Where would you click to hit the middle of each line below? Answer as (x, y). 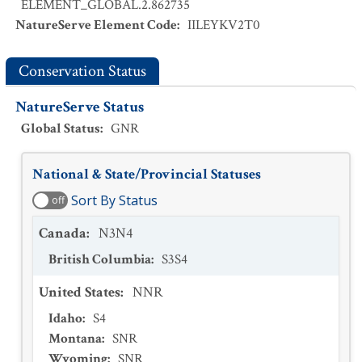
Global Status (61, 128)
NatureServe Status (80, 107)
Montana (75, 339)
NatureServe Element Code (96, 25)
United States (80, 292)
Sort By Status (114, 200)
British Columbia (100, 259)
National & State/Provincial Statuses (147, 174)
